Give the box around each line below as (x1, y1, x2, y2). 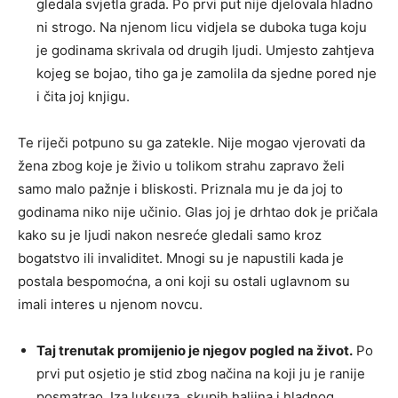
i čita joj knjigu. (36, 88, 130, 106)
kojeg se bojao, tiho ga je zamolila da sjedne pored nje (36, 65, 377, 83)
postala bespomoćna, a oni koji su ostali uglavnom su (18, 273, 350, 291)
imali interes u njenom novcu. (18, 296, 203, 314)
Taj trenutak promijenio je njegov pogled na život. (36, 342, 353, 360)
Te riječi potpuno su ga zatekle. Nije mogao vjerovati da (18, 134, 365, 152)
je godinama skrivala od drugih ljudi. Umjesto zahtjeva (36, 42, 374, 60)
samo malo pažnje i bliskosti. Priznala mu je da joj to (18, 180, 343, 198)
